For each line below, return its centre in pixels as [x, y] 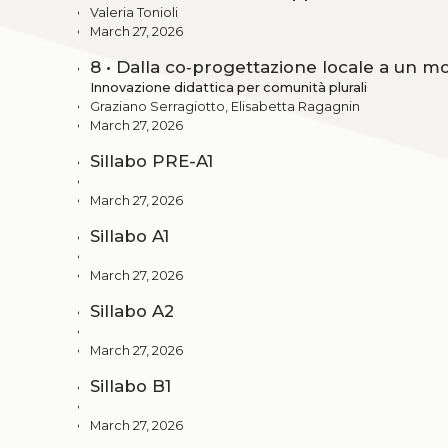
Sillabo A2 [132, 311]
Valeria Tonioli [134, 13]
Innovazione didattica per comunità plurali [228, 88]
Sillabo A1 [129, 236]
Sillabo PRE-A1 [151, 161]
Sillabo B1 [130, 386]
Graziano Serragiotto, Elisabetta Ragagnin [225, 107]
